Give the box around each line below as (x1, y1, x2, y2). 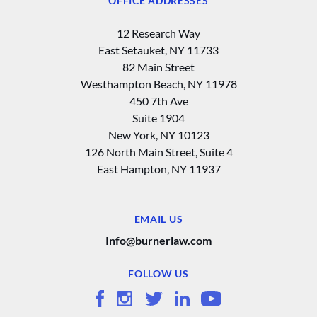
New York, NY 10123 (108, 127, 209, 142)
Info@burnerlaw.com (105, 233, 212, 247)
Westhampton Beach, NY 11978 (80, 76, 237, 91)
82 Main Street (122, 59, 195, 74)
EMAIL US (134, 212, 183, 225)
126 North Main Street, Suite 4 (84, 144, 233, 158)
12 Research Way (117, 25, 200, 40)
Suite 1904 (132, 110, 185, 125)
